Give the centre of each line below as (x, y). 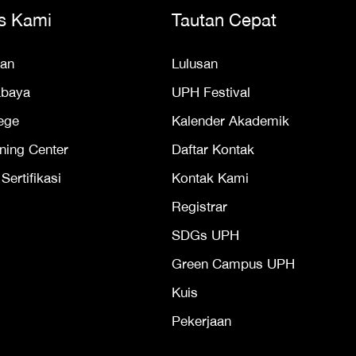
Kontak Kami (210, 178)
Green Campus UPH (233, 264)
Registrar (199, 207)
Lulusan (195, 64)
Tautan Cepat (224, 20)
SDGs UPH (205, 235)
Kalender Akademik (230, 121)
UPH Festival (211, 92)
